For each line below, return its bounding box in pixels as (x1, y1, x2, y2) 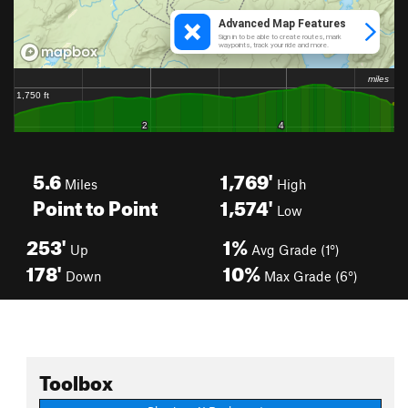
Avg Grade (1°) (248, 241, 340, 258)
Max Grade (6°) (260, 268, 358, 284)
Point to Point (33, 189, 158, 220)
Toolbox (39, 363, 113, 395)
